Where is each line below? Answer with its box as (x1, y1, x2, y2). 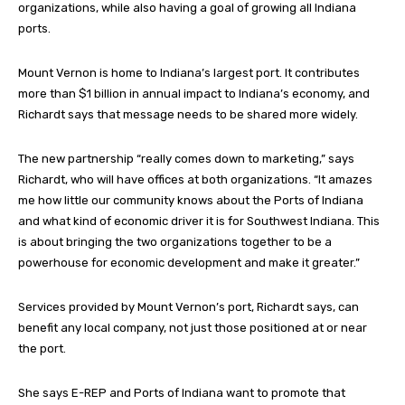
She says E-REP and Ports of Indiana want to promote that (18, 385, 345, 400)
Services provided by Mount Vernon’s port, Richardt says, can (18, 299, 359, 314)
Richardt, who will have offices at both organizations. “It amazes (18, 172, 372, 186)
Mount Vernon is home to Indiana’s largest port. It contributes (18, 65, 360, 80)
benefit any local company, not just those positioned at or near (18, 320, 367, 334)
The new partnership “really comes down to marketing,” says (18, 151, 354, 165)
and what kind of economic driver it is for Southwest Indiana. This (18, 213, 380, 228)
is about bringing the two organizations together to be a (18, 234, 332, 249)
